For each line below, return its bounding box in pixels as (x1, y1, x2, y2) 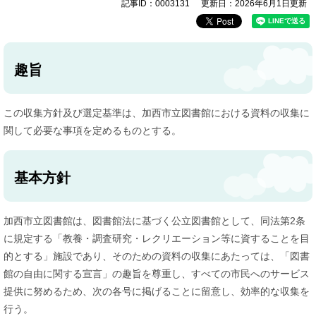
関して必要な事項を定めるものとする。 (4, 124, 181, 136)
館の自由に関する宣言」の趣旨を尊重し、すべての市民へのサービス (4, 267, 310, 279)
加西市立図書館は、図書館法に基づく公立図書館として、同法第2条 (4, 214, 305, 226)
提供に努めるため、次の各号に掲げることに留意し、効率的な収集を (4, 285, 310, 297)
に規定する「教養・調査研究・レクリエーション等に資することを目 (4, 232, 310, 244)
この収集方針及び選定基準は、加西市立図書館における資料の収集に (4, 107, 310, 119)
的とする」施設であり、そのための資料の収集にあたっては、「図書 (4, 250, 310, 262)
